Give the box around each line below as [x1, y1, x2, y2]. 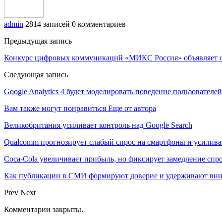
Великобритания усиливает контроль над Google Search [4, 120, 192, 129]
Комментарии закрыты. [4, 205, 83, 214]
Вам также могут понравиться [4, 104, 106, 112]
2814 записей [25, 19, 70, 28]
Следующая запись [4, 70, 68, 79]
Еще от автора [108, 104, 156, 112]
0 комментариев [72, 19, 126, 28]
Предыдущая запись [4, 36, 72, 45]
